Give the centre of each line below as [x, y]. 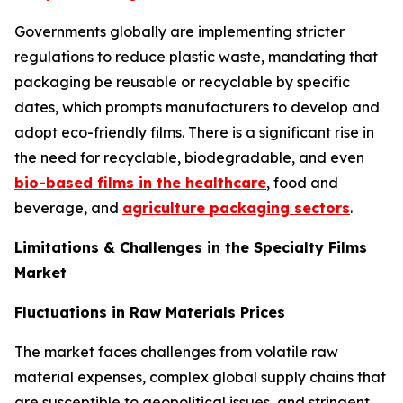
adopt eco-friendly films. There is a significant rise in [194, 132]
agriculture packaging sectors [236, 208]
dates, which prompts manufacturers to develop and [197, 107]
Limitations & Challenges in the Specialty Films [191, 247]
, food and [302, 183]
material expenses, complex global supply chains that [200, 377]
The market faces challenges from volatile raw [176, 352]
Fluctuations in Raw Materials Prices [150, 312]
